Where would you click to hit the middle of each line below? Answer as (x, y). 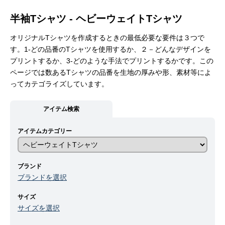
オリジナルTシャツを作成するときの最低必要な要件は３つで (107, 38)
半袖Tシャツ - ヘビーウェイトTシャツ (96, 19)
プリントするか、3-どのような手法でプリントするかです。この (112, 61)
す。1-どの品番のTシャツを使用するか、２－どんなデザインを (110, 49)
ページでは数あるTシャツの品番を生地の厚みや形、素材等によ (111, 73)
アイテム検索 (61, 109)
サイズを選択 (39, 208)
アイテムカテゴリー (45, 131)
